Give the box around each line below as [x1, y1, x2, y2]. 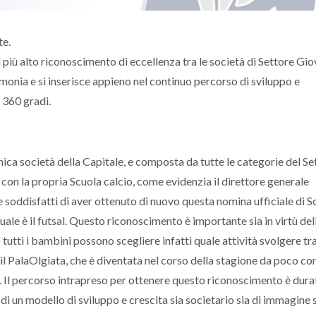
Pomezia [69, 23, 128, 39]
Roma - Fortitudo [36, 2, 161, 18]
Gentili [255, 2, 308, 18]
